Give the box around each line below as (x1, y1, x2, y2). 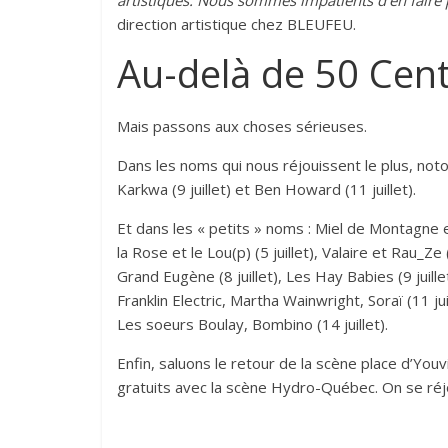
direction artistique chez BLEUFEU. (117, 14, 356, 35)
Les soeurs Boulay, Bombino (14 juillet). (117, 314, 388, 335)
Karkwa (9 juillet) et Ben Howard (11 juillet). (117, 179, 416, 200)
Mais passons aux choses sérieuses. (117, 116, 367, 137)
